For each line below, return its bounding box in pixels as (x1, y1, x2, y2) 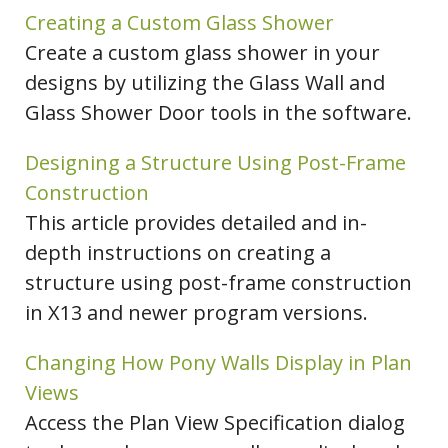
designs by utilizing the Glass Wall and (25, 69, 385, 97)
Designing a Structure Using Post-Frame (25, 149, 406, 177)
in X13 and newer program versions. (25, 299, 368, 327)
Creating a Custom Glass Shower (25, 9, 334, 37)
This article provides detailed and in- (25, 209, 367, 237)
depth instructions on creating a (25, 239, 331, 267)
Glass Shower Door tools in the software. (25, 99, 412, 127)
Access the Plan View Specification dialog (25, 409, 405, 437)
